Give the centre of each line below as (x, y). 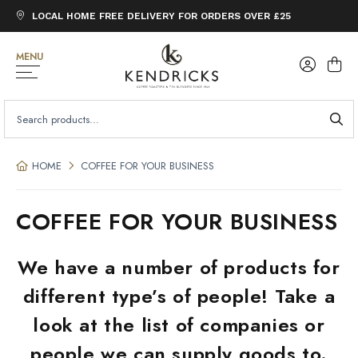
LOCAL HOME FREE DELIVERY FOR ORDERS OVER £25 (161, 16)
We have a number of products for (179, 267)
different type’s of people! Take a (179, 296)
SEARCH (26, 105)
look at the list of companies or (179, 325)
